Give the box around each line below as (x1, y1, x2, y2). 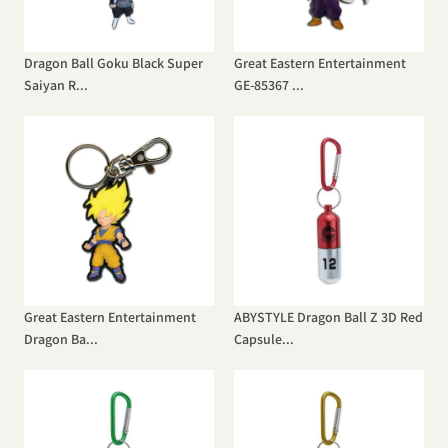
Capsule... (234, 330, 294, 348)
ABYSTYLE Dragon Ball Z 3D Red (234, 308, 423, 326)
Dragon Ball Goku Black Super (24, 54, 203, 72)
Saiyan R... (24, 76, 88, 94)
